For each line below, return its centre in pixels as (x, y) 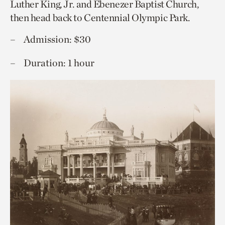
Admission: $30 (57, 39)
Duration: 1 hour (59, 63)
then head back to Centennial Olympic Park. (100, 18)
